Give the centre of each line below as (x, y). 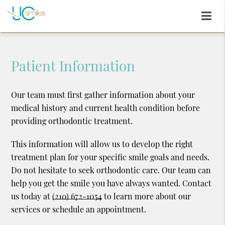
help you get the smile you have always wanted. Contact (111, 183)
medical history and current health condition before (106, 108)
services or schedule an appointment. (79, 209)
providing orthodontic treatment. (72, 121)
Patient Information (73, 66)
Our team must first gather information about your (103, 95)
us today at (32, 196)
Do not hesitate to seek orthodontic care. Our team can (111, 170)
